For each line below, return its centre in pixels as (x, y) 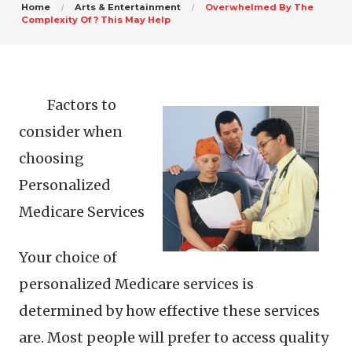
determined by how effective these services (169, 311)
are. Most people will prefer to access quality (174, 337)
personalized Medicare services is (136, 284)
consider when (71, 132)
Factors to (82, 105)
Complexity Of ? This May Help (96, 20)
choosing (51, 158)
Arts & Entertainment (128, 7)
